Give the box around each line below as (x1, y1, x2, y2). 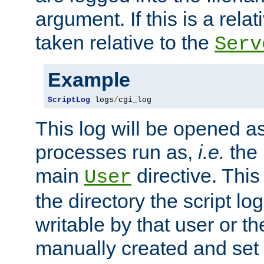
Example (48, 68, 130, 91)
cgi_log (118, 95, 151, 104)
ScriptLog (48, 95, 90, 104)
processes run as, (35, 140, 198, 163)
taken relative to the (35, 31, 214, 54)
